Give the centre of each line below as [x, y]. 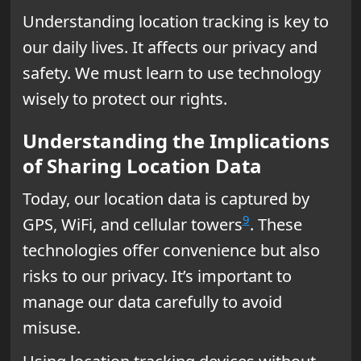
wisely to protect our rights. [124, 98]
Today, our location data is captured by [166, 198]
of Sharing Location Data [142, 165]
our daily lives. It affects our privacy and [170, 47]
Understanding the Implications [176, 140]
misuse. [51, 327]
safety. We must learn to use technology [171, 73]
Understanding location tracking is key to [175, 21]
